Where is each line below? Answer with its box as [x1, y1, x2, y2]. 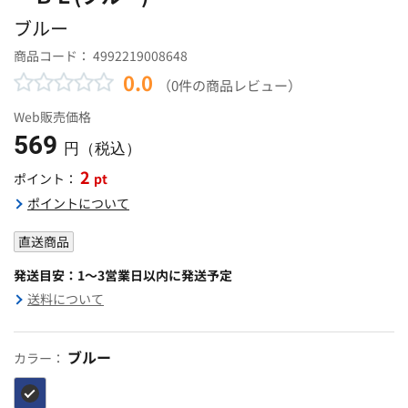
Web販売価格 [14, 107, 91, 126]
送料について [27, 289, 104, 308]
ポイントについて [27, 193, 129, 212]
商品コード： [14, 46, 93, 65]
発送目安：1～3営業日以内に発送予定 [14, 265, 232, 284]
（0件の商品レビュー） [158, 74, 301, 95]
